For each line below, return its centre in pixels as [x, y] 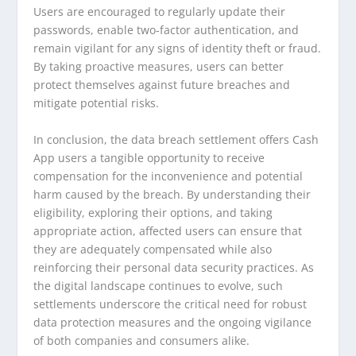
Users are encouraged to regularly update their [160, 12]
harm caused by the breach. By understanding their [172, 194]
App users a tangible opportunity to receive [149, 157]
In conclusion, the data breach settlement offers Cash [176, 139]
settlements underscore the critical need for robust [170, 304]
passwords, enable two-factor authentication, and [166, 30]
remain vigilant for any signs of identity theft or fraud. [178, 48]
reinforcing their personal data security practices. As [174, 267]
